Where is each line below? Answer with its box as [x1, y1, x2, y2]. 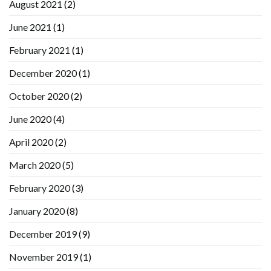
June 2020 [9, 113, 51, 125]
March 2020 [9, 159, 60, 171]
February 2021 [9, 44, 70, 56]
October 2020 [9, 90, 69, 102]
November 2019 [9, 251, 78, 263]
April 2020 [9, 136, 53, 148]
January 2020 [9, 205, 65, 217]
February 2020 [9, 182, 70, 194]
